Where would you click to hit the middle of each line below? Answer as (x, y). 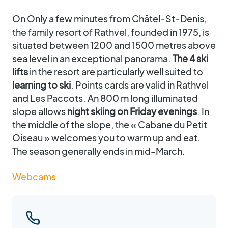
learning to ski (41, 85)
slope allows (40, 111)
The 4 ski (190, 58)
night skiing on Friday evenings (132, 111)
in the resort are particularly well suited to (116, 72)
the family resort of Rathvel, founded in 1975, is (111, 32)
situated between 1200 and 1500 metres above (114, 45)
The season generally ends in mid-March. (99, 151)
